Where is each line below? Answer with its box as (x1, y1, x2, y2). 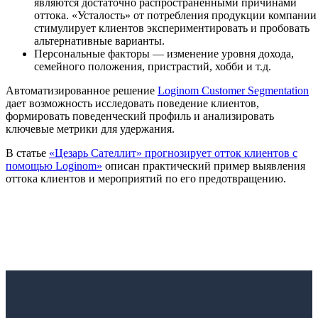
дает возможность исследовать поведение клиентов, (6, 97, 259, 109)
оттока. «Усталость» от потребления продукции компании (34, 9, 317, 21)
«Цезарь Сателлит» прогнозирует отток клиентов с (49, 146, 297, 159)
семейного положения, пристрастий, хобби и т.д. (34, 60, 271, 72)
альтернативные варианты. (34, 34, 165, 47)
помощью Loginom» (6, 159, 102, 172)
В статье (6, 146, 49, 159)
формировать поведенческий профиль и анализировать (6, 109, 274, 122)
